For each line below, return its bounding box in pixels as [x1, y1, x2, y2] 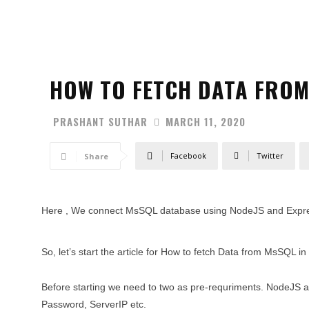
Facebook [170, 150, 206, 161]
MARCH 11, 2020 [166, 114, 246, 130]
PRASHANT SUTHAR [53, 113, 148, 129]
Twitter [257, 150, 283, 161]
